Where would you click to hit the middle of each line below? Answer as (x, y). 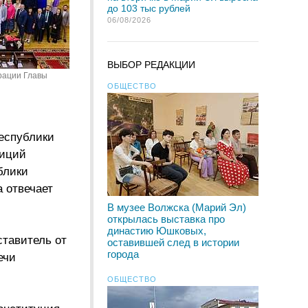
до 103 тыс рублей (149, 8)
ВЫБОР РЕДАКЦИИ (151, 65)
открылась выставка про (166, 219)
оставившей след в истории (173, 242)
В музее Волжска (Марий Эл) (177, 207)
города (123, 254)
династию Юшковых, (157, 231)
